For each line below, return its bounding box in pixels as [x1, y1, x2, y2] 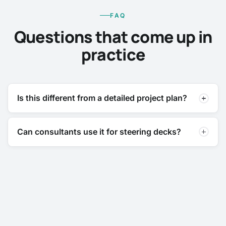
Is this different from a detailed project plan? [17, 93, 188, 103]
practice [81, 43, 145, 66]
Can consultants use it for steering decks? [17, 126, 182, 137]
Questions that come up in [14, 26, 212, 48]
